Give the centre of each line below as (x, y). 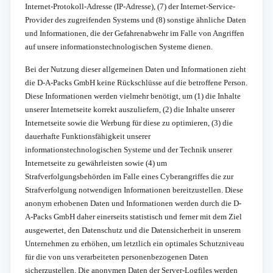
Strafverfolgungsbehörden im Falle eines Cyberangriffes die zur (129, 176)
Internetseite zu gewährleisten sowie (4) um (96, 163)
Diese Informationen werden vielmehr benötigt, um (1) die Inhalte (133, 96)
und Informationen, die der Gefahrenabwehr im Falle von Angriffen (135, 33)
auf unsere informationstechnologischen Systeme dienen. (119, 46)
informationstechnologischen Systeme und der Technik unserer (129, 149)
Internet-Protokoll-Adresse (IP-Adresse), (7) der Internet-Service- (130, 6)
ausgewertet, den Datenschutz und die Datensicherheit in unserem (133, 230)
